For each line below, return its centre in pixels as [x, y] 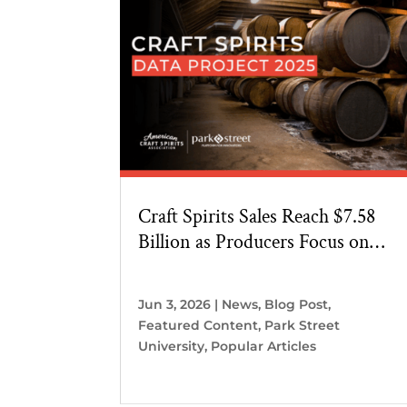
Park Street [302, 325]
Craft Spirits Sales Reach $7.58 [257, 216]
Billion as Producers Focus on [254, 242]
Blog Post [296, 304]
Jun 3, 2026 [174, 304]
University [171, 346]
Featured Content [198, 325]
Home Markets [197, 267]
